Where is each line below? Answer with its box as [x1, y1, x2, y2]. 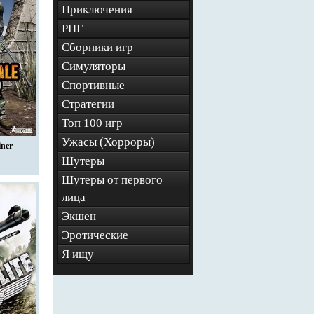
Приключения [62, 3, 132, 16]
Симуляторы [62, 60, 125, 73]
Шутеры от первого [62, 173, 163, 186]
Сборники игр [62, 41, 133, 54]
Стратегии [62, 97, 114, 111]
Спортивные [62, 78, 125, 92]
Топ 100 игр [62, 116, 123, 130]
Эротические [62, 228, 128, 242]
